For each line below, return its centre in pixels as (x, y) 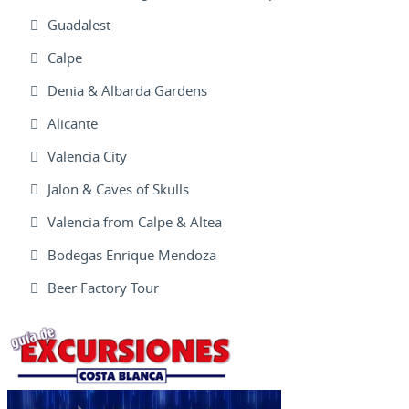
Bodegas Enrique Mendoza (132, 255)
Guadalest (79, 25)
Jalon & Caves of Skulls (118, 189)
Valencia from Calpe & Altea (135, 222)
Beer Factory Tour (103, 288)
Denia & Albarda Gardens (127, 91)
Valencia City (87, 157)
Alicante (73, 124)
